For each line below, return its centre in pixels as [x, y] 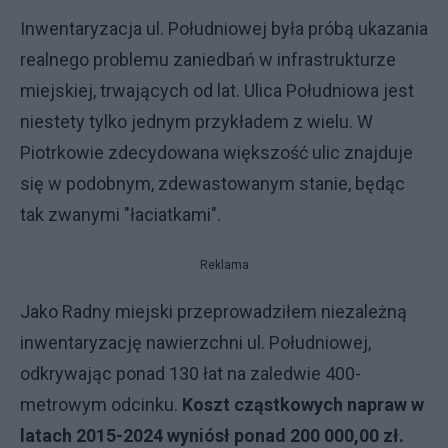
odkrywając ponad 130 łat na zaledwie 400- [190, 373]
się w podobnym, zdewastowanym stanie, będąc [212, 183]
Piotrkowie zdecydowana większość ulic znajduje [216, 152]
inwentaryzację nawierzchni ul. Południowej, [195, 342]
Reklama [224, 265]
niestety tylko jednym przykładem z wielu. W [196, 121]
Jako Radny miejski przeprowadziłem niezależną [213, 311]
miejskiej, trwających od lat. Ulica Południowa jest [217, 90]
